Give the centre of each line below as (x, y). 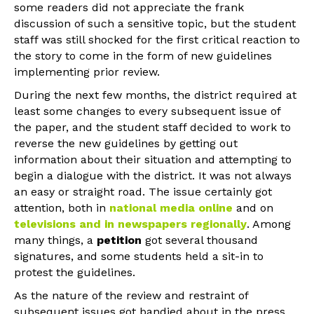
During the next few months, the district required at (155, 95)
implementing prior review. (87, 71)
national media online (171, 207)
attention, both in (62, 207)
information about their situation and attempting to (153, 159)
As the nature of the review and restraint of (131, 295)
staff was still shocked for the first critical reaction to (157, 39)
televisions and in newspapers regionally (130, 224)
